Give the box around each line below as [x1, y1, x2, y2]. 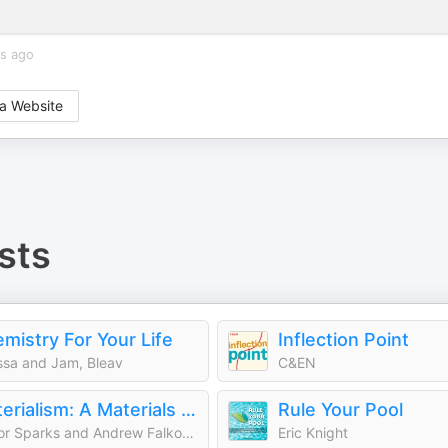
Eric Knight [278, 424, 348, 441]
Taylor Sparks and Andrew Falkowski [182, 424, 194, 441]
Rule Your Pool [278, 399, 403, 420]
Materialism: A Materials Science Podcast [181, 399, 196, 420]
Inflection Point [278, 329, 409, 350]
